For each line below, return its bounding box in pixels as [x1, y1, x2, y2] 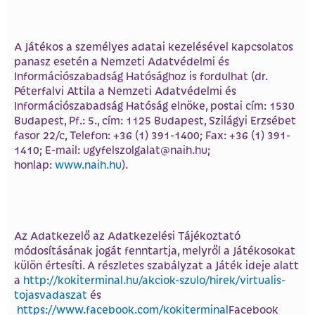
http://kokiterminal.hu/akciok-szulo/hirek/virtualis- [23, 272, 285, 288]
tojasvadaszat [14, 287, 87, 302]
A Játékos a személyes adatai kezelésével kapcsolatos [14, 38, 293, 53]
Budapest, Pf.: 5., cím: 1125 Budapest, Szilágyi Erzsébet [14, 112, 296, 127]
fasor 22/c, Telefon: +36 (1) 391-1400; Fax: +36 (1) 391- [14, 127, 290, 142]
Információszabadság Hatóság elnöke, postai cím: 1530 [14, 97, 295, 112]
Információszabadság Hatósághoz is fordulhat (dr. [14, 67, 267, 83]
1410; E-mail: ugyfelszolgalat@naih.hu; [14, 141, 210, 157]
